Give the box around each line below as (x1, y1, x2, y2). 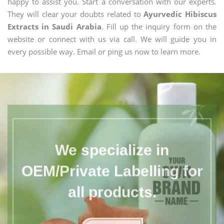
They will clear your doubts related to (7, 9, 144, 19)
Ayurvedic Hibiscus (143, 9, 216, 19)
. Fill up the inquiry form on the (101, 21, 217, 31)
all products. (67, 179, 156, 196)
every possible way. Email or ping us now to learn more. (7, 46, 200, 56)
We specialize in (55, 137, 169, 154)
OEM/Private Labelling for (21, 158, 203, 175)
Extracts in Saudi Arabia (7, 21, 101, 31)
